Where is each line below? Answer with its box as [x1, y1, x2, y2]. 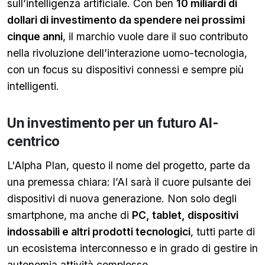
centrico [7, 133, 60, 149]
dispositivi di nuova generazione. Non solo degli [7, 192, 237, 205]
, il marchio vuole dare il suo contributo [63, 30, 248, 43]
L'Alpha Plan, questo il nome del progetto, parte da [7, 159, 250, 172]
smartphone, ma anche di [7, 209, 132, 221]
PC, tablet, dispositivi [132, 209, 238, 221]
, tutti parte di [190, 225, 255, 238]
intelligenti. [7, 80, 59, 92]
